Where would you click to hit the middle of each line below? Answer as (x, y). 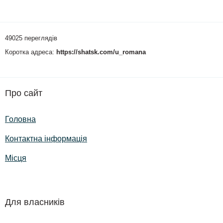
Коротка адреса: (31, 53)
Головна (20, 119)
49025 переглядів (31, 39)
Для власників (35, 202)
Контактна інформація (46, 139)
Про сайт (24, 93)
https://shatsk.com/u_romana (101, 53)
